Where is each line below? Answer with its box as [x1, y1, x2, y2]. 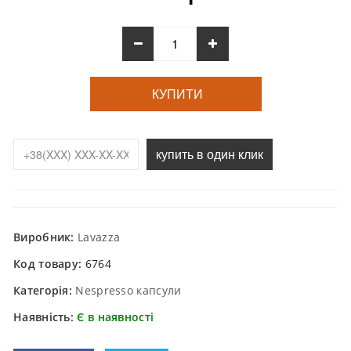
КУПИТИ [148, 88, 203, 102]
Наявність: [13, 309, 78, 325]
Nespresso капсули [75, 283, 182, 299]
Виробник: [13, 230, 78, 245]
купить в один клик [156, 145, 263, 164]
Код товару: [13, 256, 85, 272]
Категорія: [13, 283, 76, 299]
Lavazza [78, 230, 121, 245]
